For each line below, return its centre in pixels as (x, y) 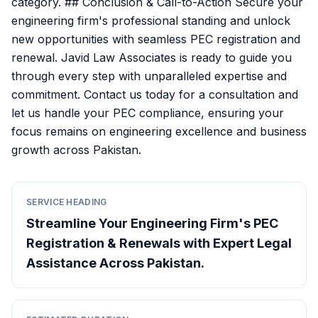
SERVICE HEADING (67, 202)
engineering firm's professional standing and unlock (151, 21)
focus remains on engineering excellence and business (159, 131)
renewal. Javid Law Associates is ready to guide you (152, 57)
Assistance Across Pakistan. (115, 263)
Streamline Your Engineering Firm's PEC (152, 223)
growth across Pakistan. (76, 150)
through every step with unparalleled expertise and (149, 76)
